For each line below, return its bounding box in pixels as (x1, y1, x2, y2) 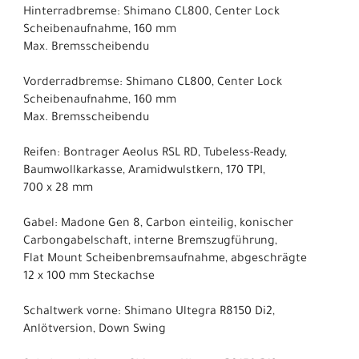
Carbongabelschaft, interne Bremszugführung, (23, 236, 277, 249)
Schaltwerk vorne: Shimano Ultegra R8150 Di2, (23, 306, 275, 320)
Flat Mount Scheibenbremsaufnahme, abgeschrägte (23, 253, 307, 267)
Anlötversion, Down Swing (23, 324, 166, 337)
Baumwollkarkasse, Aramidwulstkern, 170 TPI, (23, 165, 265, 179)
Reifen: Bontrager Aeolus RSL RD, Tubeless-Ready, (23, 147, 287, 161)
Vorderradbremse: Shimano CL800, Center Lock (23, 77, 282, 91)
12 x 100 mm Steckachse (23, 271, 155, 284)
